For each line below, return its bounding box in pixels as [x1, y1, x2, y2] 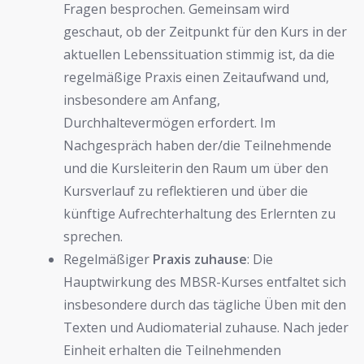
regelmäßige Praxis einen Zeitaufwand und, [63, 67, 329, 86]
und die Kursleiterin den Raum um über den [63, 158, 328, 177]
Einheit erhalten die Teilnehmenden [63, 340, 281, 359]
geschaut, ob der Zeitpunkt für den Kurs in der [63, 22, 347, 41]
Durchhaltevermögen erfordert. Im [63, 113, 275, 132]
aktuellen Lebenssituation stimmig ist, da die [63, 45, 335, 63]
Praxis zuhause [153, 249, 247, 268]
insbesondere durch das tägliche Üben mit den [63, 295, 346, 314]
